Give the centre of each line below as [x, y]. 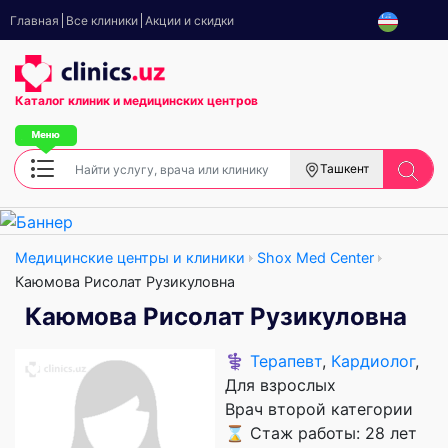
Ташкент [344, 169]
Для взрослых [280, 384]
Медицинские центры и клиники [130, 257]
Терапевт [286, 360]
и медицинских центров [185, 101]
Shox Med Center [315, 257]
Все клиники [102, 20]
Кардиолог [373, 360]
